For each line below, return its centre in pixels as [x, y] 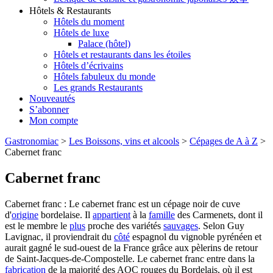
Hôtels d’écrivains [88, 66]
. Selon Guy [221, 226]
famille [162, 215]
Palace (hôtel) [104, 44]
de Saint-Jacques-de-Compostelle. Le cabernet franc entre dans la [130, 259]
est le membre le [37, 226]
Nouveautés [52, 99]
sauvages [181, 226]
